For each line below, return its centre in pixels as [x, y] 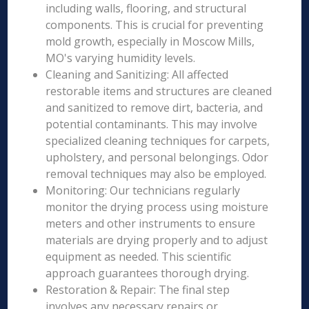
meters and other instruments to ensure [151, 223]
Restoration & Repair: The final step [138, 290]
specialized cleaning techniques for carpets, [158, 141]
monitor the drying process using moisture [157, 207]
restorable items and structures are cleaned [159, 91]
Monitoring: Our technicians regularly [143, 190]
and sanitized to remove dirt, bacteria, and [154, 108]
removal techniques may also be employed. [156, 174]
